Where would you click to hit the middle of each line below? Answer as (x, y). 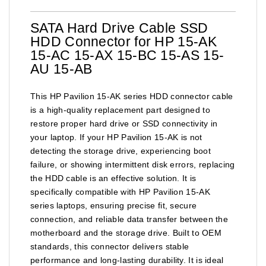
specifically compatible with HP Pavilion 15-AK (120, 191)
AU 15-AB (61, 69)
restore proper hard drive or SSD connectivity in (124, 123)
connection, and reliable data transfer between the (129, 219)
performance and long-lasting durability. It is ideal (127, 260)
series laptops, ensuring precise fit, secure (114, 205)
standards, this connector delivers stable (110, 246)
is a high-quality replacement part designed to (120, 110)
